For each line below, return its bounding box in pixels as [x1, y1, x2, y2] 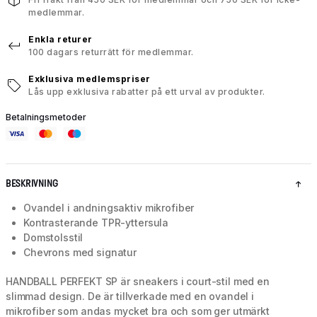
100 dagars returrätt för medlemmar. [28, 47, 194, 58]
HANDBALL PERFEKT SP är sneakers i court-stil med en [6, 275, 270, 288]
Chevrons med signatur [23, 246, 137, 259]
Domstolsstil [23, 231, 83, 244]
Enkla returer [28, 34, 93, 45]
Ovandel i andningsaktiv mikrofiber [23, 202, 195, 214]
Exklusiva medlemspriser [28, 74, 151, 85]
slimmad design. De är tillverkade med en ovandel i [6, 290, 254, 303]
